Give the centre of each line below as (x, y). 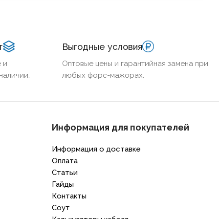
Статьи (65, 172)
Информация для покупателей (121, 127)
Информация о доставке (97, 149)
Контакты (69, 196)
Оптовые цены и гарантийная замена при (135, 63)
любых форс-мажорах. (103, 75)
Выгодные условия (102, 46)
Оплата (65, 161)
